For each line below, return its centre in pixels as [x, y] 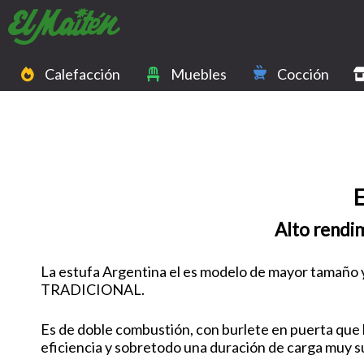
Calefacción [82, 74]
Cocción [303, 74]
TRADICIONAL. [93, 290]
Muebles [199, 74]
